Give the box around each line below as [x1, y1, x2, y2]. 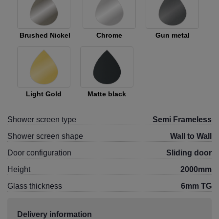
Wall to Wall [170, 132, 212, 140]
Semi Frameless [153, 115, 212, 124]
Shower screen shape [7, 132, 83, 140]
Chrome [96, 31, 122, 39]
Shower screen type [7, 115, 76, 124]
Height [7, 165, 30, 174]
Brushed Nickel [20, 31, 70, 39]
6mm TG [181, 182, 212, 190]
